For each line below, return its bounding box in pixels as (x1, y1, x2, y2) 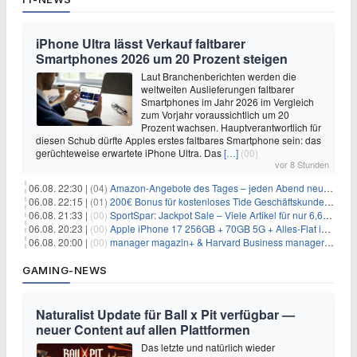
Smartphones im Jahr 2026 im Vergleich (141, 95, 314, 108)
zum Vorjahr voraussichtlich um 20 (141, 108, 289, 121)
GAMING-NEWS (22, 264, 108, 277)
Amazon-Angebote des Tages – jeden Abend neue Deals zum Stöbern (110, 181, 324, 194)
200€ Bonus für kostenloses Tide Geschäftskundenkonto (110, 194, 324, 208)
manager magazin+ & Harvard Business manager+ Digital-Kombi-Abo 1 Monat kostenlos (110, 235, 324, 249)
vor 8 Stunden (275, 158, 329, 171)
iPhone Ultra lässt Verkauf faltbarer (36, 34, 245, 53)
